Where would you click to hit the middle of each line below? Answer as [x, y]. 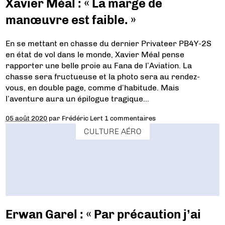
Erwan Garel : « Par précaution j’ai [103, 214]
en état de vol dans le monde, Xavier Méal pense [95, 55]
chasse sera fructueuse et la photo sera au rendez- [103, 77]
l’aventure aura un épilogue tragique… [78, 99]
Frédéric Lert [83, 118]
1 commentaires [130, 118]
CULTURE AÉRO [113, 131]
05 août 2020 [27, 118]
